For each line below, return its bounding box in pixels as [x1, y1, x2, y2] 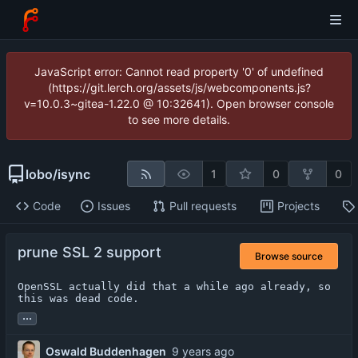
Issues [97, 199, 130, 213]
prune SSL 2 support [18, 244, 161, 261]
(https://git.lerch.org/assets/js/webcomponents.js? [47, 81, 311, 94]
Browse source [255, 249, 323, 262]
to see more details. [128, 113, 230, 126]
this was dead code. [18, 292, 139, 305]
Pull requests [169, 199, 237, 213]
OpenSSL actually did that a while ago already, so [18, 280, 331, 293]
